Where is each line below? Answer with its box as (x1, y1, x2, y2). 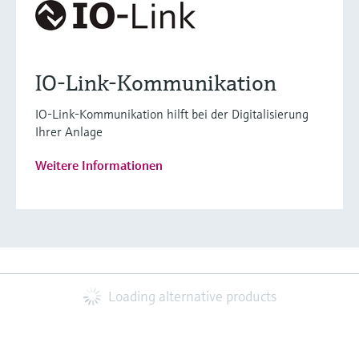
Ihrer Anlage (35, 123, 103, 140)
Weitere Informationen (35, 157, 163, 174)
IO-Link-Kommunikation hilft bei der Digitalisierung (35, 106, 309, 123)
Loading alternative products (108, 287, 276, 306)
